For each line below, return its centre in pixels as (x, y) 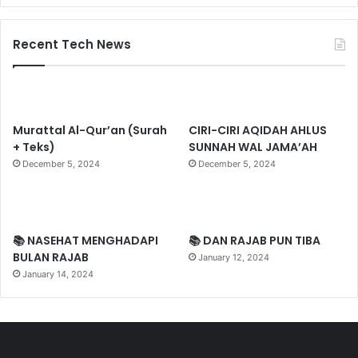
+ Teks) (34, 147)
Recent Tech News (72, 44)
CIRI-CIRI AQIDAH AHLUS (258, 130)
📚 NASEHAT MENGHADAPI (86, 240)
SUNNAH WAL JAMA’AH (253, 147)
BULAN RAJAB (51, 257)
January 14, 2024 (58, 274)
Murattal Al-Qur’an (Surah (90, 130)
